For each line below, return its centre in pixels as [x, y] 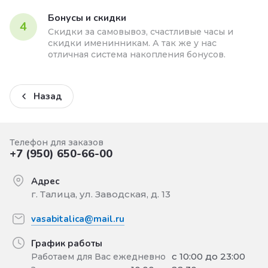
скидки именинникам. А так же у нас [132, 43]
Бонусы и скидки [87, 18]
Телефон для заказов [57, 142]
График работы [67, 243]
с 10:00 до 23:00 [208, 256]
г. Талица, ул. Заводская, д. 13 [101, 194]
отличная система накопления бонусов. [137, 54]
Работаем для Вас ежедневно [98, 256]
